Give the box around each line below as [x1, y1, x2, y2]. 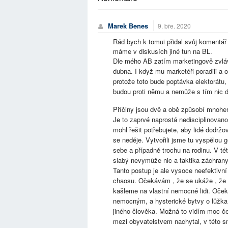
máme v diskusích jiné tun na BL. [113, 46, 212, 56]
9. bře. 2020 [158, 21, 191, 30]
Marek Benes [108, 21, 148, 31]
